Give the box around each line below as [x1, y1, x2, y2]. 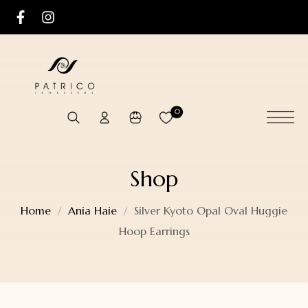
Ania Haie [68, 203, 117, 217]
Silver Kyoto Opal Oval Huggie [134, 203, 287, 217]
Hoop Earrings [118, 223, 190, 238]
